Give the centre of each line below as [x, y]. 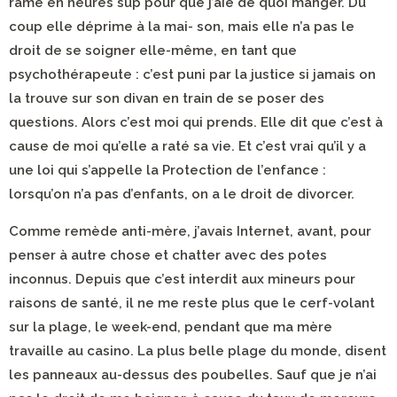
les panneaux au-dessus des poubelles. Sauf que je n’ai [193, 375]
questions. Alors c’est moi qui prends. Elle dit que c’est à [196, 122]
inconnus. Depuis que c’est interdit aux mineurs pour [182, 279]
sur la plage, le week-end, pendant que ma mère [171, 327]
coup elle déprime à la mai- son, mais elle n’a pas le [182, 27]
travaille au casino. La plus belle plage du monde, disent [198, 351]
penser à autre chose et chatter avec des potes [168, 255]
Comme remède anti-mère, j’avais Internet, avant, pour [190, 231]
